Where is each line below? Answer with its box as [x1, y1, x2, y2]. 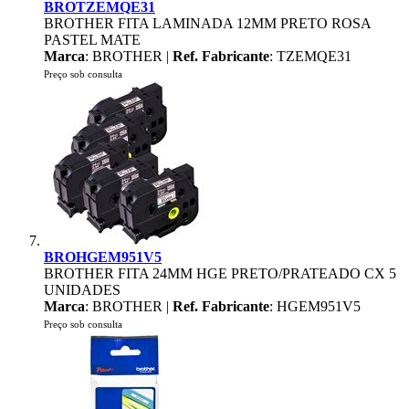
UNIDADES [44, 282, 121, 298]
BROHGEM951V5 [44, 249, 162, 265]
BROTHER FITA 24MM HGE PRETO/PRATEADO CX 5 [44, 266, 396, 281]
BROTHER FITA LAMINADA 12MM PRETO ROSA [44, 16, 371, 31]
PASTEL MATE [44, 32, 141, 47]
